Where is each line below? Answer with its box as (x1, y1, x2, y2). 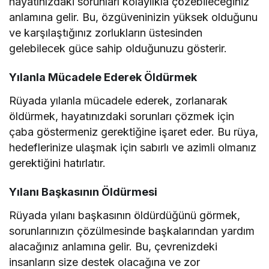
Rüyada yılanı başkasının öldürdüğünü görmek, (9, 209, 241, 222)
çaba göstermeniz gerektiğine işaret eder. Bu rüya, (9, 125, 259, 139)
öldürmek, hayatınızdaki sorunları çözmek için (9, 110, 235, 123)
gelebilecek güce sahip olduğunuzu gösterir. (9, 42, 228, 55)
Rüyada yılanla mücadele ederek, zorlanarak (9, 94, 228, 107)
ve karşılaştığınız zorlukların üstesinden (9, 26, 203, 40)
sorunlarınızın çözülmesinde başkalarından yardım (9, 225, 255, 238)
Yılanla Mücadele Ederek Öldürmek (9, 71, 197, 84)
